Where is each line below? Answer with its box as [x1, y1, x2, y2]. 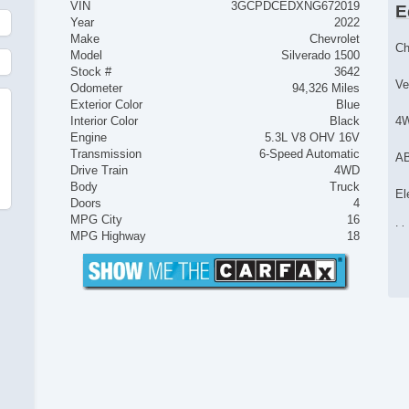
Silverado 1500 [281, 47, 361, 62]
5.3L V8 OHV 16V [265, 130, 361, 144]
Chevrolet [309, 31, 361, 46]
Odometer [70, 80, 123, 95]
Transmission [70, 146, 142, 161]
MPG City [70, 212, 123, 226]
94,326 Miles [292, 80, 361, 95]
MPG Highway [70, 228, 147, 243]
